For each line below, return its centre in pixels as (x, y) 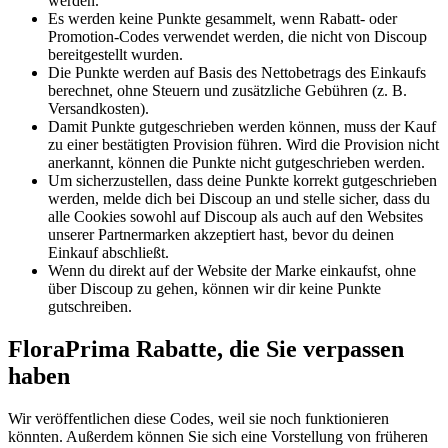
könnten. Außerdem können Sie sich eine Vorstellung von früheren (218, 436)
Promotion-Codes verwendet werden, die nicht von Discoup (237, 36)
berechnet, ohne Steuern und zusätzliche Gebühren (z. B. (227, 90)
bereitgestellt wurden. (115, 54)
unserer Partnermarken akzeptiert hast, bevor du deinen (221, 234)
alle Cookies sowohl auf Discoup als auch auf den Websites (235, 216)
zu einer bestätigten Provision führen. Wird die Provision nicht (243, 144)
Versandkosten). (98, 108)
